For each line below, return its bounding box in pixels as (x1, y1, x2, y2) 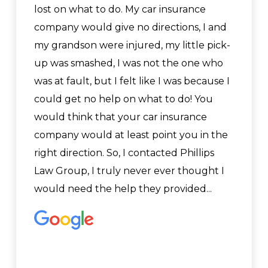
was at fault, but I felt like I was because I (34, 75, 230, 87)
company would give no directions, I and (34, 22, 227, 33)
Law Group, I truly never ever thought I (34, 165, 224, 176)
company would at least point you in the (34, 129, 228, 141)
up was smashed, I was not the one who (34, 57, 223, 69)
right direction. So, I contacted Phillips (34, 147, 214, 159)
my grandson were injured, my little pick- (34, 39, 230, 51)
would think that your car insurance (34, 111, 207, 123)
